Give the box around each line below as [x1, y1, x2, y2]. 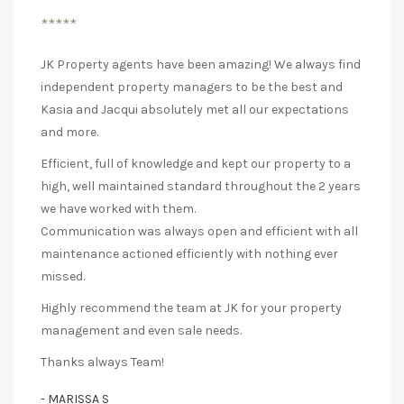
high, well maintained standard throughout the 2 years [41, 179, 361, 195]
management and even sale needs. [41, 323, 242, 339]
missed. [41, 269, 85, 285]
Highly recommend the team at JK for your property [41, 300, 342, 317]
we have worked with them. [41, 201, 196, 217]
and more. [41, 124, 98, 141]
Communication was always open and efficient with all [41, 224, 358, 240]
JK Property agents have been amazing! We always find [41, 57, 361, 73]
